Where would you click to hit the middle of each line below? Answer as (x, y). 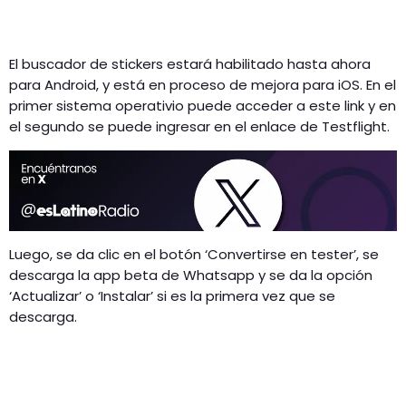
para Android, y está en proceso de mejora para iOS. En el (203, 85)
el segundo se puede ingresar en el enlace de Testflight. (199, 127)
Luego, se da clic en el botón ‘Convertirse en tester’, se (194, 255)
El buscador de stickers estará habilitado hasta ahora (190, 64)
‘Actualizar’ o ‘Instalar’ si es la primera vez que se (172, 296)
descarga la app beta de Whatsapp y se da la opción (191, 275)
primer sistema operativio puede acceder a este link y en (203, 106)
